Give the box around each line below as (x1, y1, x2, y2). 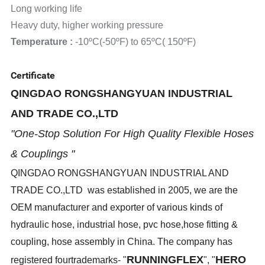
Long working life (11, 4, 83, 14)
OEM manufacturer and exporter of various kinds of (11, 202, 223, 213)
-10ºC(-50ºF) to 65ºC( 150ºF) (75, 37, 196, 47)
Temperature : (11, 37, 76, 47)
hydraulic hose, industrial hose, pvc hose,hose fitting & (11, 219, 238, 230)
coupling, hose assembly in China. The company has (11, 237, 233, 247)
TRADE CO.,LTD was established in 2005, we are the (11, 185, 238, 196)
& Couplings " (11, 148, 75, 160)
